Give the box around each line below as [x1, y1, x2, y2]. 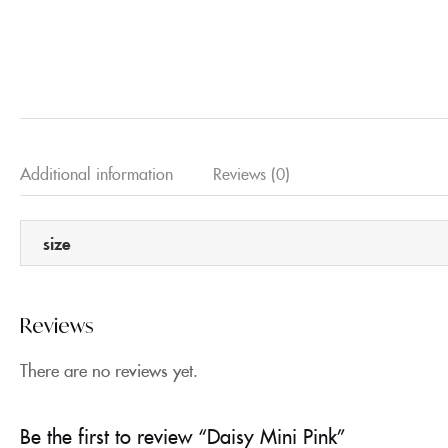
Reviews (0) [213, 161, 290, 184]
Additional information [20, 161, 173, 184]
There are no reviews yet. [20, 358, 198, 383]
